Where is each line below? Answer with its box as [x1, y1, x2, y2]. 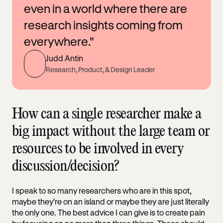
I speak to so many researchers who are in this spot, [12, 185, 192, 195]
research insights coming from [24, 17, 183, 32]
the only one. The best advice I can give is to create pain [12, 207, 205, 217]
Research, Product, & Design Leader [46, 65, 155, 74]
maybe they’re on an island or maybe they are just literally [12, 196, 209, 206]
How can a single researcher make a [12, 107, 202, 121]
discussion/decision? [12, 159, 119, 174]
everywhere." [24, 34, 94, 48]
